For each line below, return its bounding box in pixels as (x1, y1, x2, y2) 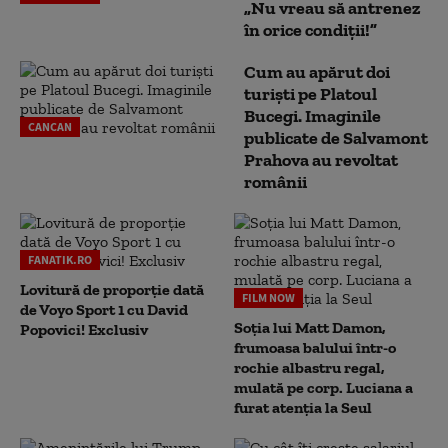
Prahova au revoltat (244, 148, 398, 171)
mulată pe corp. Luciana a (234, 377, 413, 397)
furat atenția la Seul (234, 397, 372, 417)
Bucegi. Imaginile (244, 104, 381, 127)
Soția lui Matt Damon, (234, 317, 386, 337)
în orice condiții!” (244, 18, 377, 41)
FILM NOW (242, 289, 295, 305)
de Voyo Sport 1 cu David (20, 299, 188, 319)
